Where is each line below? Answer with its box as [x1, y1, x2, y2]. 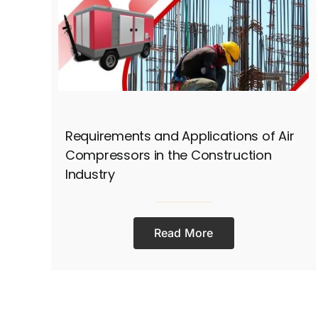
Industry [65, 165, 115, 184]
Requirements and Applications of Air [65, 127, 295, 146]
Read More [153, 226, 214, 241]
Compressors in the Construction [65, 146, 272, 165]
